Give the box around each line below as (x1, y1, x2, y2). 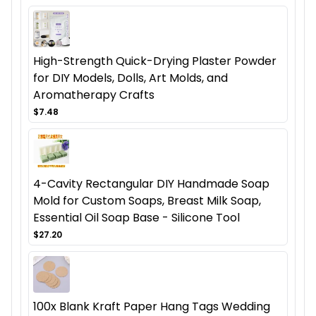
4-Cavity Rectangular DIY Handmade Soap (33, 176, 269, 193)
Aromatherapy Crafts (33, 87, 154, 104)
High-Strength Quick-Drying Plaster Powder (33, 53, 276, 70)
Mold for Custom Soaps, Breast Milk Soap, (33, 193, 261, 209)
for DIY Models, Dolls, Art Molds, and (33, 70, 228, 87)
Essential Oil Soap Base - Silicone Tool (33, 209, 240, 226)
